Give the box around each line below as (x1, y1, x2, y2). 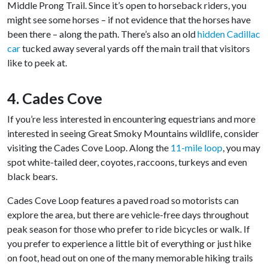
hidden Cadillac (197, 28, 260, 40)
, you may (223, 142, 260, 154)
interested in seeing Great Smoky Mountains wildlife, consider (7, 127, 259, 139)
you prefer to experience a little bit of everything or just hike (7, 237, 251, 249)
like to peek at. (7, 57, 67, 69)
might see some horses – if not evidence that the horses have (7, 14, 251, 26)
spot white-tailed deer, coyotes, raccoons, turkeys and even (7, 156, 247, 168)
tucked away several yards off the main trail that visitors (20, 42, 250, 54)
